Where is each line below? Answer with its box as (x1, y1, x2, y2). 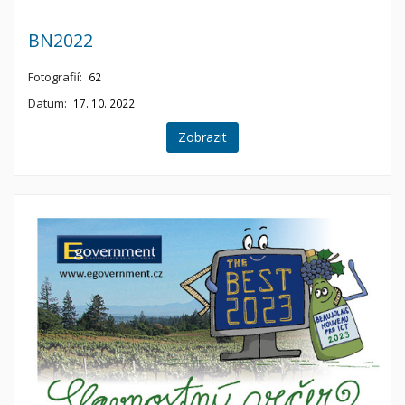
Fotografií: (28, 68, 82, 85)
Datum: (28, 95, 67, 112)
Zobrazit (178, 127, 227, 146)
